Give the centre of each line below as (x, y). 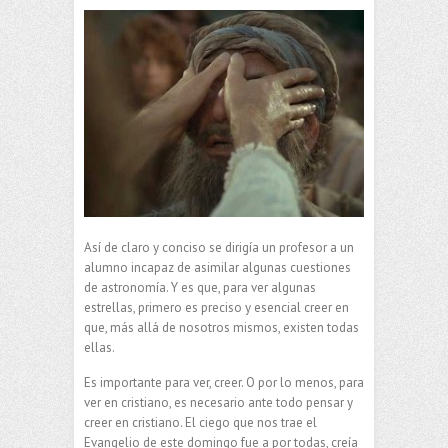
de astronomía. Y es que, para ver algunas (200, 288)
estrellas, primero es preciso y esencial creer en (216, 308)
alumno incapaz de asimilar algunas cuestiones (217, 268)
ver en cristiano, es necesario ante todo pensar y (218, 403)
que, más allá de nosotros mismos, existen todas (221, 328)
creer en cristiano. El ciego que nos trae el (200, 423)
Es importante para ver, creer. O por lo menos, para (224, 383)
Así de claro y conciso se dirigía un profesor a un (219, 248)
